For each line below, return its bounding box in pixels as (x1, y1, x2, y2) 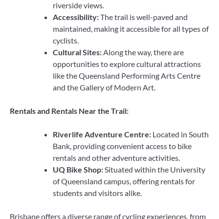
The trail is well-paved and (99, 12, 188, 22)
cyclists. (53, 36, 79, 45)
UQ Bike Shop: (53, 165, 103, 175)
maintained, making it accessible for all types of (53, 24, 209, 33)
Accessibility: (53, 12, 99, 22)
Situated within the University (103, 165, 205, 175)
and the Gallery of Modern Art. (53, 83, 155, 92)
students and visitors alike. (53, 188, 142, 198)
